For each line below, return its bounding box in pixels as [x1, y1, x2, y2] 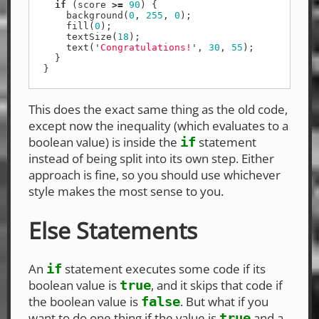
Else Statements [28, 214, 197, 246]
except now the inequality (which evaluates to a [28, 117, 288, 135]
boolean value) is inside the [28, 134, 180, 151]
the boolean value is [28, 293, 141, 310]
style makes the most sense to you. [28, 183, 224, 200]
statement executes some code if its [62, 261, 266, 278]
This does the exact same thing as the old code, [28, 101, 288, 118]
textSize [66, 31, 112, 43]
